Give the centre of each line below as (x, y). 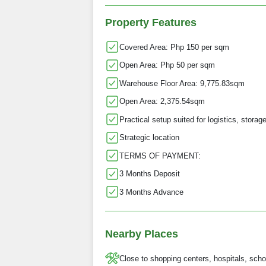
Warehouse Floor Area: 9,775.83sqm (182, 83)
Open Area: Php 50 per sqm (167, 65)
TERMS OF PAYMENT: (160, 156)
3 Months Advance (151, 192)
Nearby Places (142, 234)
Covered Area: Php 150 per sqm (174, 47)
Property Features (151, 23)
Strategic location (149, 138)
